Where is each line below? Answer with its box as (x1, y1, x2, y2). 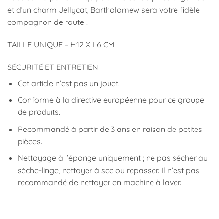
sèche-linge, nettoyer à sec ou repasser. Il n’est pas (17, 165, 199, 175)
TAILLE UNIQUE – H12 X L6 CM (7, 39, 114, 49)
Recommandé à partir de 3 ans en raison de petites (17, 124, 202, 134)
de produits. (17, 107, 60, 117)
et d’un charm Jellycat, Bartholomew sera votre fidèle (7, 4, 200, 15)
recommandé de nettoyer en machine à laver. (17, 177, 181, 188)
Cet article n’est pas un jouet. (17, 78, 120, 88)
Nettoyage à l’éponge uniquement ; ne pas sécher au (17, 153, 208, 163)
